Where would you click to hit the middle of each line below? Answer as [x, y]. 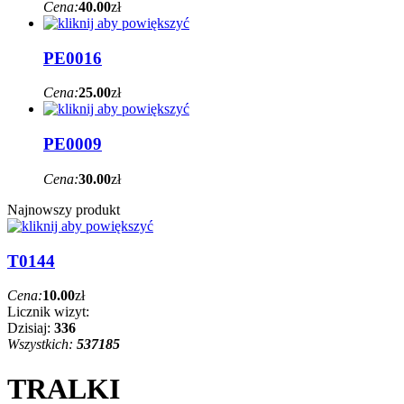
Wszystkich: [42, 344]
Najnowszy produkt [64, 209]
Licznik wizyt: [48, 312]
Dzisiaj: [31, 328]
